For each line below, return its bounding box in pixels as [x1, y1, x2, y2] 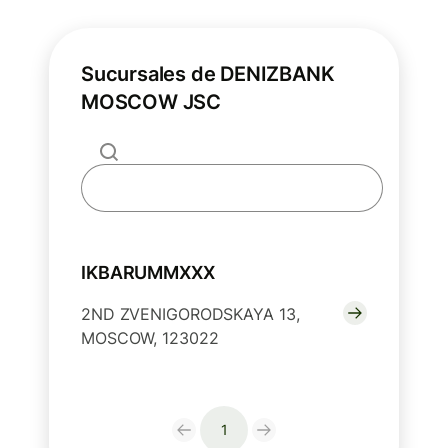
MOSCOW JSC [81, 89, 222, 114]
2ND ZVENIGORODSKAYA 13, [81, 303, 300, 324]
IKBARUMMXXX [81, 261, 215, 283]
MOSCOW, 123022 [81, 327, 219, 348]
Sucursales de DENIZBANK [81, 61, 335, 86]
